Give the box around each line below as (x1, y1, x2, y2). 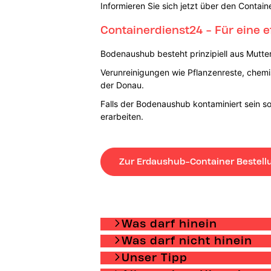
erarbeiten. (100, 111, 143, 122)
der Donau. (100, 79, 144, 90)
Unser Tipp (121, 250, 188, 264)
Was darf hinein (121, 216, 217, 230)
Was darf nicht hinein (121, 233, 252, 247)
